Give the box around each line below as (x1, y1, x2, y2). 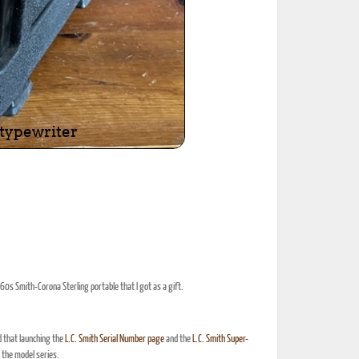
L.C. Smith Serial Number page (64, 333, 164, 345)
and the (163, 333, 192, 345)
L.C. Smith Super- (192, 333, 248, 345)
